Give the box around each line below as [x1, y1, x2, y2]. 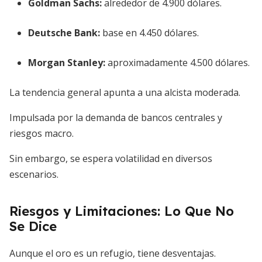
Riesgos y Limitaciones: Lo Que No [9, 203, 234, 219]
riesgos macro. [9, 127, 74, 140]
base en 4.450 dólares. [100, 26, 199, 39]
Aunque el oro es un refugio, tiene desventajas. [9, 247, 216, 260]
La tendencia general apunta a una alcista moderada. [9, 86, 240, 99]
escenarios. [9, 168, 58, 181]
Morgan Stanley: [28, 56, 105, 69]
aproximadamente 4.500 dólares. [105, 56, 250, 69]
